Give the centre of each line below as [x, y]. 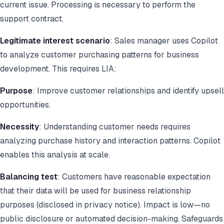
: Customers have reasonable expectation [134, 177]
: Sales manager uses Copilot [164, 41]
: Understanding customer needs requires [115, 127]
